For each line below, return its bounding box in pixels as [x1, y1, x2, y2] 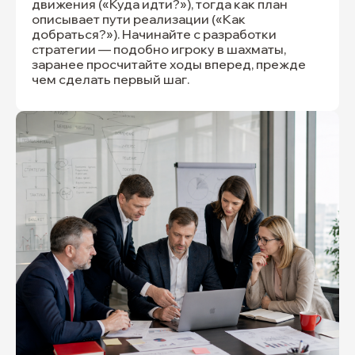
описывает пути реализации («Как [32, 11, 246, 27]
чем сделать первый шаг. [32, 71, 189, 87]
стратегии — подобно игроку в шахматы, [32, 41, 286, 57]
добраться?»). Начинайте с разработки [32, 26, 277, 42]
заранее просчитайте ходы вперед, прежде [32, 56, 306, 72]
